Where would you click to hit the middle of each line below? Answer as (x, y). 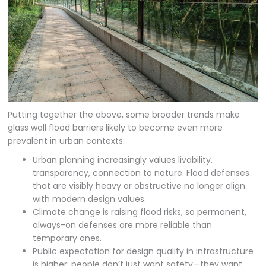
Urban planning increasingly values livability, (123, 159)
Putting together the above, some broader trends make (124, 114)
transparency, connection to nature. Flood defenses (141, 172)
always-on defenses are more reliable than (123, 225)
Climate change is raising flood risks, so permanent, (140, 212)
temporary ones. (67, 238)
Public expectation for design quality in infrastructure (143, 251)
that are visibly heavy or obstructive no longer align (139, 186)
